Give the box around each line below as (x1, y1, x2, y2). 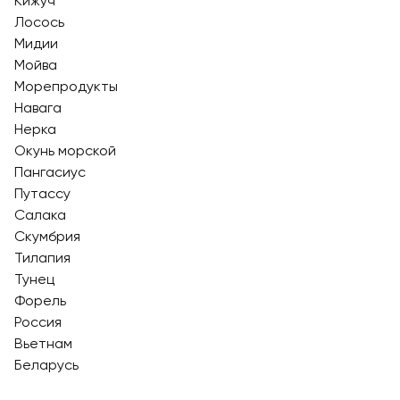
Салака (14, 206, 66, 223)
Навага (14, 99, 62, 116)
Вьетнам (14, 335, 72, 352)
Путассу (14, 185, 71, 202)
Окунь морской (14, 142, 116, 159)
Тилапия (14, 249, 71, 266)
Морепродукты (14, 78, 118, 95)
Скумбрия (14, 228, 80, 245)
